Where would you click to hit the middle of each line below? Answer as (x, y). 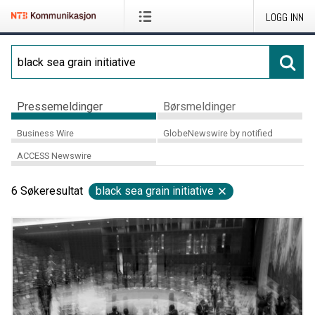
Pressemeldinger (60, 106)
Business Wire (45, 133)
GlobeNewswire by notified (218, 133)
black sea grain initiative (155, 191)
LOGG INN (285, 17)
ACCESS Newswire (54, 156)
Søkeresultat (52, 191)
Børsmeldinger (199, 106)
